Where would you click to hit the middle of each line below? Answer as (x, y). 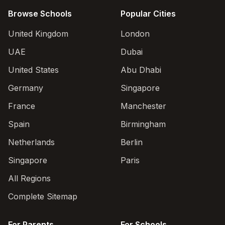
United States (33, 70)
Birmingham (143, 124)
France (22, 106)
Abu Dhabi (141, 70)
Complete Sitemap (43, 196)
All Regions (29, 178)
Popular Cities (148, 14)
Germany (26, 88)
